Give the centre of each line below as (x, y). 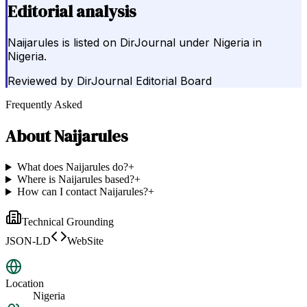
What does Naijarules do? (72, 167)
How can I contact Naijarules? (82, 192)
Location (25, 284)
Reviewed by (40, 81)
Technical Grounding (68, 222)
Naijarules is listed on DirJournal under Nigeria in (135, 43)
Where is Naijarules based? (75, 180)
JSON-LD (28, 241)
